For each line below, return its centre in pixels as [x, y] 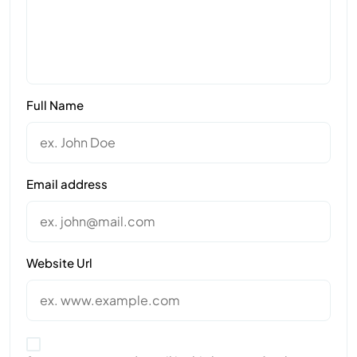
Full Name [55, 105]
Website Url [59, 263]
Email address [67, 184]
